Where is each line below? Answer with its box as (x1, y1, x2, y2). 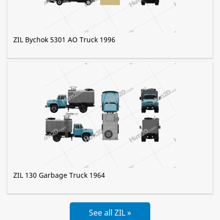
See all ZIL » (89, 207, 131, 219)
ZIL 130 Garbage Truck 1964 (13, 170, 105, 180)
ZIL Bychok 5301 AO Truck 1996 (13, 35, 115, 45)
